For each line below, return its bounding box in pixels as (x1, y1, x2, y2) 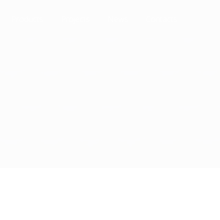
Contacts (146, 14, 177, 25)
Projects (61, 14, 90, 25)
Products (11, 14, 43, 25)
